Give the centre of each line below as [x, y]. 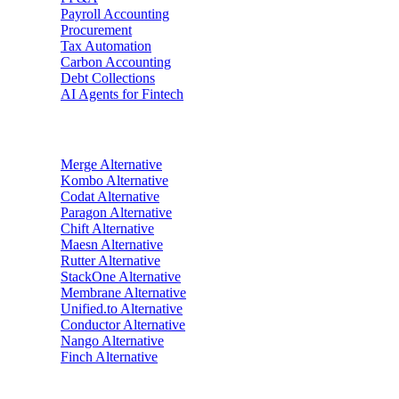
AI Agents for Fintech [122, 94]
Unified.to [89, 308]
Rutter [78, 260]
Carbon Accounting [116, 62]
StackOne [88, 276]
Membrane [91, 292]
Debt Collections [108, 78]
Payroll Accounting [115, 14]
